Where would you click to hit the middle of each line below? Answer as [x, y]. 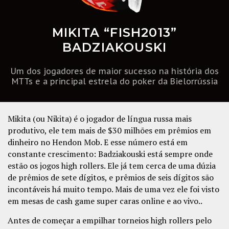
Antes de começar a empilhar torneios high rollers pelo [110, 221]
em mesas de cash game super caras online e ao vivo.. [105, 201]
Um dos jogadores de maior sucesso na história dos [114, 71]
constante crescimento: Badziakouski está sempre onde [110, 154]
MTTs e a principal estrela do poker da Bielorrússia [114, 82]
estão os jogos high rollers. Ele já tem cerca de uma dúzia [112, 166]
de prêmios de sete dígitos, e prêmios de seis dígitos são [111, 178]
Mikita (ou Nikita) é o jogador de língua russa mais [100, 119]
